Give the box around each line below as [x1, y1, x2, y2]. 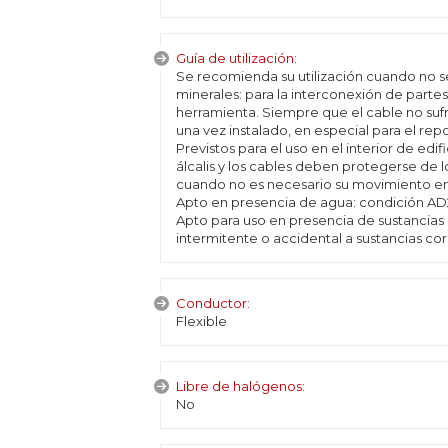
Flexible [175, 313, 227, 329]
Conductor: [175, 295, 250, 311]
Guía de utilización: [175, 50, 297, 66]
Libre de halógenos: [175, 378, 305, 394]
